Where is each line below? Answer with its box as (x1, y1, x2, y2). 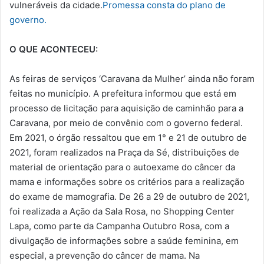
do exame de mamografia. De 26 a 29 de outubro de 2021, (9, 191, 249, 203)
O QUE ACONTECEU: (9, 44, 98, 55)
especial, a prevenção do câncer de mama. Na (9, 250, 200, 262)
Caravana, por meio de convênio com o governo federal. (9, 117, 243, 129)
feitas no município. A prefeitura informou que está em (9, 88, 236, 100)
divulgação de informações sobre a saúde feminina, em (9, 235, 239, 247)
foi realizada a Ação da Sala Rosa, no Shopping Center (9, 206, 235, 217)
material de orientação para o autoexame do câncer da (9, 161, 235, 173)
